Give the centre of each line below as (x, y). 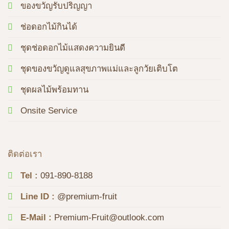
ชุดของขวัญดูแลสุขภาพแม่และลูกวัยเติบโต (99, 68)
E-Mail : (36, 217)
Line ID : (38, 196)
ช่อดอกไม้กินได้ (49, 27)
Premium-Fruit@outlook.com (110, 217)
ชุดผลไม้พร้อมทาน (54, 89)
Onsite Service (49, 110)
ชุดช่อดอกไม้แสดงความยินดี (73, 48)
